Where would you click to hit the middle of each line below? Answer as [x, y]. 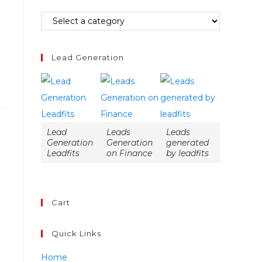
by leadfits [187, 153]
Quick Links [76, 233]
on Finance [129, 153]
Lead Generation [88, 57]
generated [187, 142]
